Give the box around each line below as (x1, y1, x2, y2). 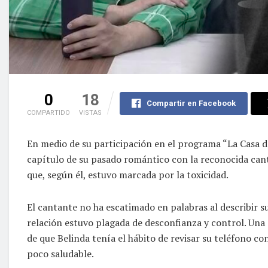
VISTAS (79, 108, 102, 117)
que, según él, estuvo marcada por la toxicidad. (27, 167, 229, 181)
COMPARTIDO (27, 108, 70, 117)
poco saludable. (27, 246, 94, 260)
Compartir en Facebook (146, 98, 236, 108)
